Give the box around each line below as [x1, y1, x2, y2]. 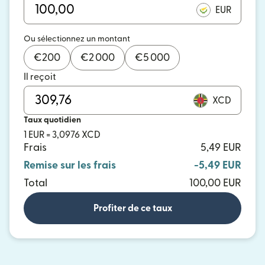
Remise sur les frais [24, 160, 116, 170]
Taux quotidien [24, 116, 81, 124]
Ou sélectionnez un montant [24, 35, 130, 43]
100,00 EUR [189, 178, 241, 188]
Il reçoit [24, 72, 56, 82]
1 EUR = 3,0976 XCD [24, 130, 101, 140]
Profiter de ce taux [93, 203, 172, 213]
